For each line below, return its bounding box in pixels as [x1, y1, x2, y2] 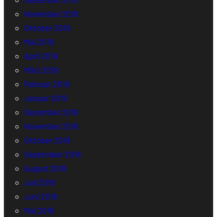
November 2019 [24, 9, 78, 19]
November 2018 [24, 121, 78, 131]
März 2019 [24, 65, 59, 75]
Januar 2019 [24, 93, 67, 103]
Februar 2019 [24, 79, 70, 89]
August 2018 [24, 163, 67, 173]
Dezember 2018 [24, 107, 78, 117]
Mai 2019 [24, 37, 54, 47]
